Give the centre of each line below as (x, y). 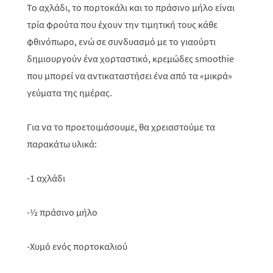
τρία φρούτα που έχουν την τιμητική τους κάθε (122, 24)
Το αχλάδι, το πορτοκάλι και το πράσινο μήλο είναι (131, 7)
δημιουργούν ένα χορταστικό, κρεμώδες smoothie (130, 58)
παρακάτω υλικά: (62, 144)
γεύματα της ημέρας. (69, 93)
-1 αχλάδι (46, 178)
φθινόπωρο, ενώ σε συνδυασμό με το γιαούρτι (121, 41)
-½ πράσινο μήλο (62, 212)
